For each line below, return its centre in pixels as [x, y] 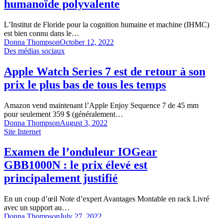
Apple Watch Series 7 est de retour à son [105, 71]
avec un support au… [37, 208]
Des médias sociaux [34, 51]
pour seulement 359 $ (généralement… [64, 114]
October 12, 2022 [87, 42]
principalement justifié [61, 178]
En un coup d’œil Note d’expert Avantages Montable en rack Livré [107, 199]
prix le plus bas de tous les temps [85, 84]
